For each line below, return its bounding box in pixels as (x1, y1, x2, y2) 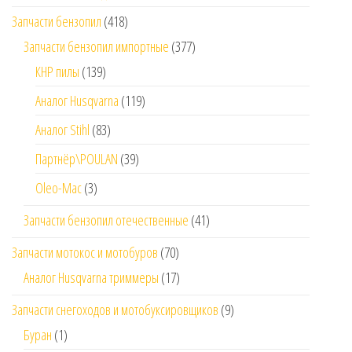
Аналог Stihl (35, 120, 90, 140)
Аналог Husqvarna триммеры (24, 268, 159, 288)
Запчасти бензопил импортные (24, 37, 169, 57)
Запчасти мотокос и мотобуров (12, 243, 158, 262)
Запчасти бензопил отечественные (24, 211, 189, 230)
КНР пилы (35, 62, 79, 82)
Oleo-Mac (35, 178, 82, 198)
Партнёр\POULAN (35, 149, 118, 169)
